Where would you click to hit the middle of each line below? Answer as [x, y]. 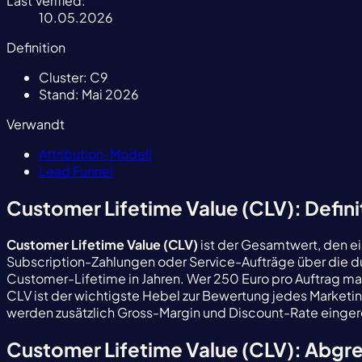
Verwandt [36, 124]
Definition [36, 47]
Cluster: [63, 77]
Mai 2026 [109, 94]
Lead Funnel [76, 170]
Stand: [59, 94]
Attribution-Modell [95, 154]
